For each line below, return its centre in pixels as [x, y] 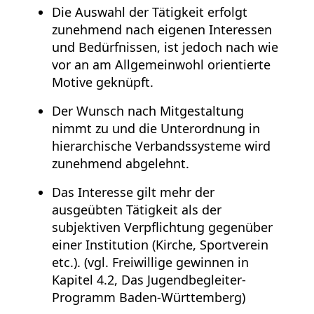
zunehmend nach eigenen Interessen [162, 29]
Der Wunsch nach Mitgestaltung [148, 110]
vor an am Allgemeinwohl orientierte [161, 64]
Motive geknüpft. [103, 82]
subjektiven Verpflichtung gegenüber [162, 227]
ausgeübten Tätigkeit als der [137, 209]
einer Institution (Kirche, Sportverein [160, 244]
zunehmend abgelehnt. [121, 163]
